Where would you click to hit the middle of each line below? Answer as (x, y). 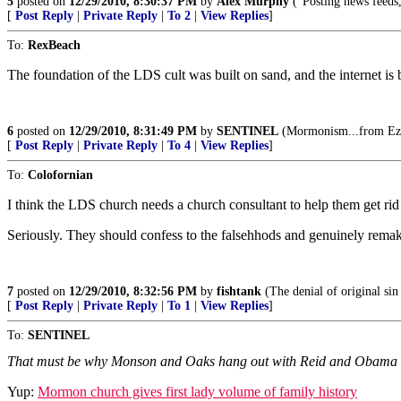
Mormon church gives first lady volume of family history (197, 392)
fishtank (239, 291)
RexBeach (54, 45)
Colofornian (60, 175)
